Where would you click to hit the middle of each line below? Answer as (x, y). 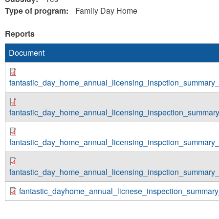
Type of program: (38, 11)
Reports (20, 33)
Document (27, 53)
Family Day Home (106, 11)
